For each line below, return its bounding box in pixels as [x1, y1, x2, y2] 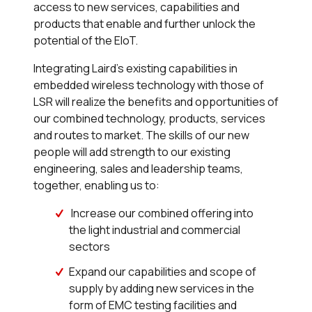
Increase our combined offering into [69, 205, 254, 221]
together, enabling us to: [33, 178, 159, 194]
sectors [69, 239, 111, 255]
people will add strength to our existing [33, 144, 231, 160]
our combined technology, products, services [33, 111, 265, 127]
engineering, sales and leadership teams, [33, 161, 243, 177]
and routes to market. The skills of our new [33, 127, 249, 143]
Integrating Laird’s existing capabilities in [33, 61, 237, 77]
